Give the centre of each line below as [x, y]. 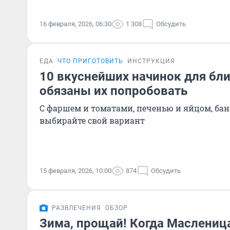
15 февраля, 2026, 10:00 [75, 171]
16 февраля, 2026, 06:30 [75, 24]
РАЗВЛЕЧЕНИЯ [76, 208]
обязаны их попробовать [113, 91]
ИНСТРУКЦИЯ [151, 61]
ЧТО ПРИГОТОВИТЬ [90, 61]
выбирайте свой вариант [92, 120]
